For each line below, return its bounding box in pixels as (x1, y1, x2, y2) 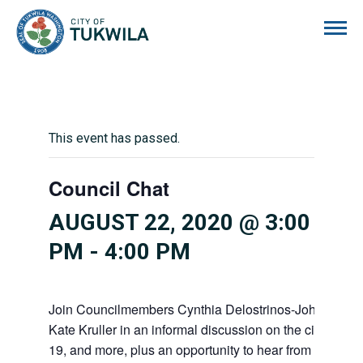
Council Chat (49, 174, 169, 202)
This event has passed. (49, 130, 180, 146)
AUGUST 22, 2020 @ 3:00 (49, 209, 310, 236)
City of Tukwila (149, 10, 232, 25)
